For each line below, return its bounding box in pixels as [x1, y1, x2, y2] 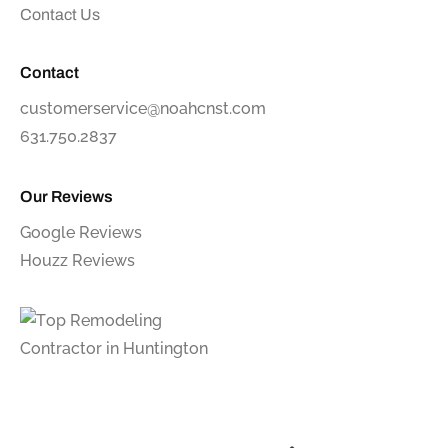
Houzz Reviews [20, 250, 135, 270]
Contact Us [20, 5, 100, 23]
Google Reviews [20, 222, 142, 242]
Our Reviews [20, 187, 113, 205]
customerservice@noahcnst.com [20, 98, 266, 118]
